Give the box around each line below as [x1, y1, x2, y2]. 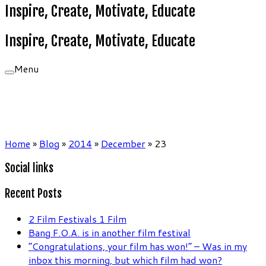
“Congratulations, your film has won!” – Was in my [28, 239, 247, 253]
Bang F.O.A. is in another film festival [28, 225, 191, 239]
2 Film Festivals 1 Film [28, 211, 126, 226]
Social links [5, 161, 53, 176]
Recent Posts [5, 186, 62, 201]
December [101, 136, 145, 150]
